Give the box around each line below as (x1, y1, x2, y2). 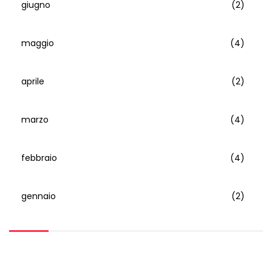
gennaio (21, 189, 56, 202)
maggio (21, 36, 54, 49)
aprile (21, 75, 44, 87)
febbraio (21, 151, 57, 164)
